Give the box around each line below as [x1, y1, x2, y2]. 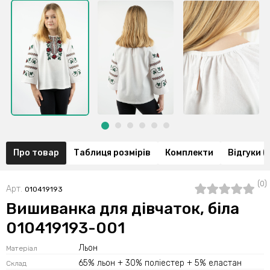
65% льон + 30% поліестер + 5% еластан [78, 257, 242, 268]
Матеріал [6, 243, 37, 253]
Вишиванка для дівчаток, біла [6, 199, 239, 218]
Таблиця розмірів [74, 147, 151, 158]
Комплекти [165, 147, 213, 158]
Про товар [13, 147, 59, 158]
